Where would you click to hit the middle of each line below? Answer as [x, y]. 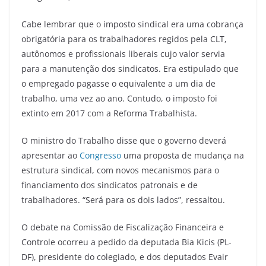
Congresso [100, 155]
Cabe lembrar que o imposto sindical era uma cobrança [132, 24]
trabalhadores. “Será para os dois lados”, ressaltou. [123, 199]
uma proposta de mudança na [183, 155]
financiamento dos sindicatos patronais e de [110, 185]
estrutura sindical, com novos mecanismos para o [120, 170]
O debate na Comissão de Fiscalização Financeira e [123, 227]
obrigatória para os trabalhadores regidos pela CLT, [124, 39]
